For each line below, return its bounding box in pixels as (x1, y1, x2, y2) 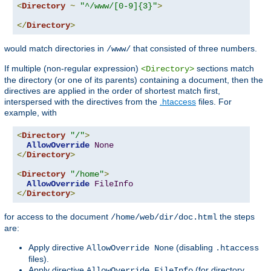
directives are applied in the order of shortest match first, (4, 86, 220, 96)
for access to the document (4, 212, 111, 222)
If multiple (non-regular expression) (4, 64, 141, 74)
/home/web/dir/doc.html (111, 212, 217, 223)
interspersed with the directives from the (4, 97, 160, 107)
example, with (4, 108, 57, 118)
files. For (196, 97, 232, 107)
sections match (194, 64, 254, 74)
